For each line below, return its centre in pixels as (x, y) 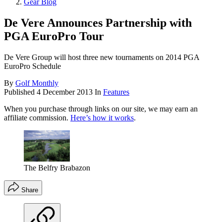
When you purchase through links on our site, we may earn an (101, 109)
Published (20, 92)
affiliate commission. (37, 118)
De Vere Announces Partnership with (98, 23)
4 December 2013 (65, 92)
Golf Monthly (37, 83)
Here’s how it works (102, 118)
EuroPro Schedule (32, 66)
